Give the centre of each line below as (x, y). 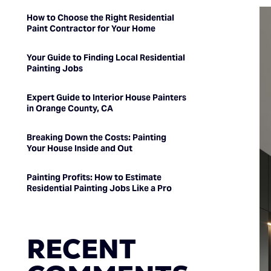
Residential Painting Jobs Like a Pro (99, 188)
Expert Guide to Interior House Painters (106, 98)
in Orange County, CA (70, 109)
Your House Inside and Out (79, 149)
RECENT (81, 249)
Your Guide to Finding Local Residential (106, 58)
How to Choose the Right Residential (100, 18)
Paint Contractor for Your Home (91, 29)
